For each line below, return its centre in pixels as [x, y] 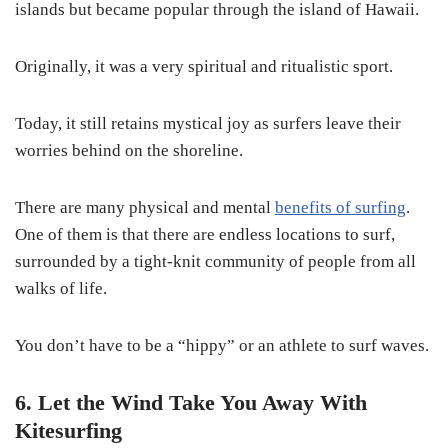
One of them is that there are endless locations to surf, [205, 235]
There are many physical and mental [145, 208]
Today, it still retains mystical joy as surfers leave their [208, 124]
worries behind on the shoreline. [129, 151]
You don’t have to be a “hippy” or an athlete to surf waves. [222, 346]
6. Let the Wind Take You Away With [191, 403]
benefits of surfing [340, 208]
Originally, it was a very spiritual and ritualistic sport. [206, 67]
